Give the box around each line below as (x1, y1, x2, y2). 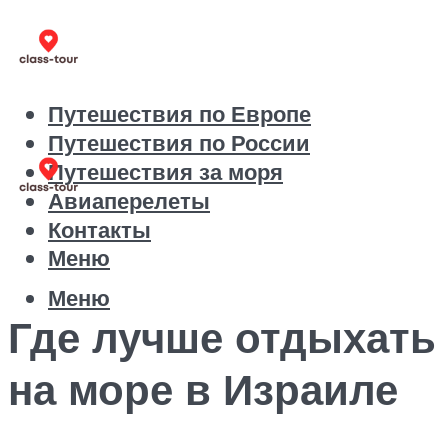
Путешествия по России (48, 128, 310, 158)
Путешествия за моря (48, 157, 283, 187)
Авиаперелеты (48, 186, 210, 216)
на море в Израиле (8, 362, 398, 415)
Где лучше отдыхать (8, 310, 436, 363)
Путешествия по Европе (48, 99, 311, 129)
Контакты (48, 215, 151, 245)
